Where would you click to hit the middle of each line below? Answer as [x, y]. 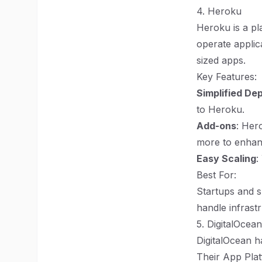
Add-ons [216, 126]
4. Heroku [219, 11]
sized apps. [221, 60]
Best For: [216, 175]
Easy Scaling [226, 158]
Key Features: [227, 77]
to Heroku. [220, 109]
